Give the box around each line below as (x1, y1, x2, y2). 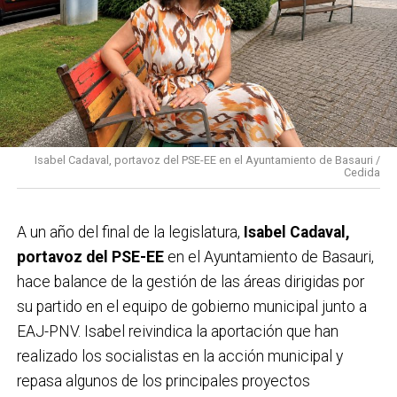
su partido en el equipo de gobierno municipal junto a (16, 297, 367, 315)
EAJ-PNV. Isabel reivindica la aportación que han (16, 322, 339, 340)
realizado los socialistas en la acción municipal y (16, 346, 343, 365)
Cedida (344, 165, 381, 179)
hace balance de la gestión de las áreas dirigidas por (16, 272, 364, 291)
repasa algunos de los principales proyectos (16, 371, 310, 390)
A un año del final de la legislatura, (16, 222, 244, 241)
